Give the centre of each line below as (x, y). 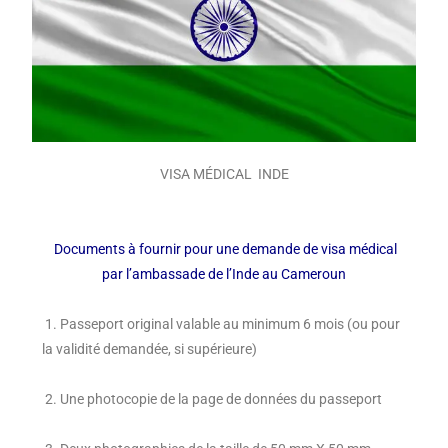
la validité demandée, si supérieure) (149, 349)
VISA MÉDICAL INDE (224, 174)
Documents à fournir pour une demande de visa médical (225, 249)
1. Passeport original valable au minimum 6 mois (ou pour (221, 324)
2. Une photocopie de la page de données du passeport (212, 399)
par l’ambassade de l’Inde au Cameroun (224, 274)
